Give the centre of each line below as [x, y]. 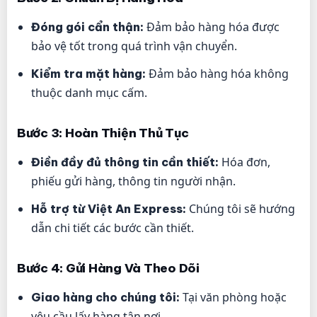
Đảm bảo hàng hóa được [212, 27]
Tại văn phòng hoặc [233, 298]
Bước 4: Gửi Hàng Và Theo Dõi [108, 269]
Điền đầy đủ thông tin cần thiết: [125, 162]
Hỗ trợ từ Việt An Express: [109, 209]
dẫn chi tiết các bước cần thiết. [113, 228]
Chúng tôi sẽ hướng [241, 209]
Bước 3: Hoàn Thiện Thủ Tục [103, 133]
